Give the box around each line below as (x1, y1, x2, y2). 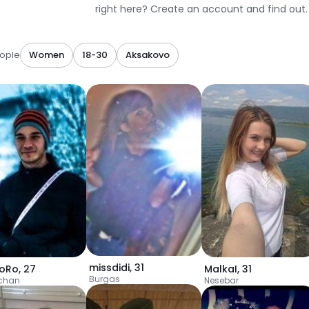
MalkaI (204, 261, 237, 276)
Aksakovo (126, 48, 170, 61)
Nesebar (204, 274, 239, 286)
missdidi (89, 261, 130, 275)
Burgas (89, 273, 120, 286)
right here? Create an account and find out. (95, 2, 308, 16)
